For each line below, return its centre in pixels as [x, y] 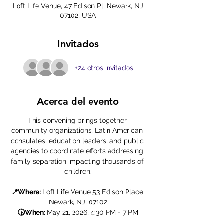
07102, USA [78, 15]
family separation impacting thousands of [78, 161]
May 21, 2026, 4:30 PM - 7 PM [92, 212]
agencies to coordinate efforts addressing [78, 151]
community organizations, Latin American [78, 130]
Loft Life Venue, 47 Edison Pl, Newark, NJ [78, 6]
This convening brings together [78, 120]
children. [78, 171]
